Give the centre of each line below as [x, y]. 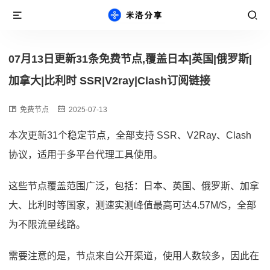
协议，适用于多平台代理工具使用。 [86, 155]
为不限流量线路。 [47, 224]
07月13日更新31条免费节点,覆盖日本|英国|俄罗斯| [130, 59]
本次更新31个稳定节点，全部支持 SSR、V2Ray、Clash [130, 135]
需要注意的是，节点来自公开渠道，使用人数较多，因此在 [134, 256]
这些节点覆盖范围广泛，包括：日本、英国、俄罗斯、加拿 [134, 186]
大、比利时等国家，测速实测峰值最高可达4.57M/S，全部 [132, 205]
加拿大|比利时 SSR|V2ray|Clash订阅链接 [109, 81]
